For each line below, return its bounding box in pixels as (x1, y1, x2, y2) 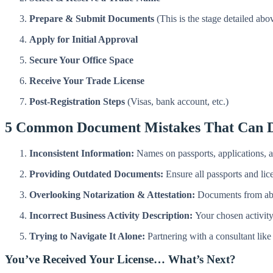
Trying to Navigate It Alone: (29, 230, 145, 241)
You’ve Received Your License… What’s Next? (5, 253, 236, 266)
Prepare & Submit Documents (29, 13, 154, 24)
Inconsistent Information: (29, 147, 134, 158)
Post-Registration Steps (29, 96, 125, 107)
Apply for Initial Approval (29, 34, 138, 44)
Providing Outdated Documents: (29, 168, 163, 179)
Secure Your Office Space (29, 54, 133, 65)
